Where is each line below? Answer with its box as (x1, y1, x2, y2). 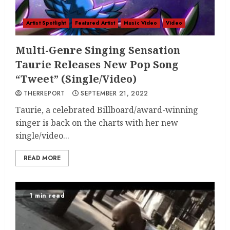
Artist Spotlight (26, 19, 66, 27)
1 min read (29, 191, 65, 200)
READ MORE (24, 154, 61, 163)
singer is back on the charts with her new (15, 117, 178, 128)
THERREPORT (24, 89, 65, 98)
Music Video (124, 19, 158, 27)
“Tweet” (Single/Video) (15, 72, 137, 86)
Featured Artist (74, 19, 116, 27)
